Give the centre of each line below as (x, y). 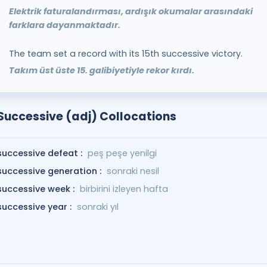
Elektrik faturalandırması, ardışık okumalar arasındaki (131, 11)
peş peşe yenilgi (122, 153)
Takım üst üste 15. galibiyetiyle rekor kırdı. (101, 70)
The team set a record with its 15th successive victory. (125, 54)
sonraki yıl (97, 207)
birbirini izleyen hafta (124, 189)
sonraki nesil (133, 171)
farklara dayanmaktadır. (64, 25)
